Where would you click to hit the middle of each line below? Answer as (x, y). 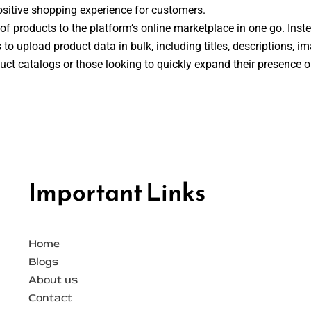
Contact (50, 297)
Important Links (117, 192)
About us (53, 279)
